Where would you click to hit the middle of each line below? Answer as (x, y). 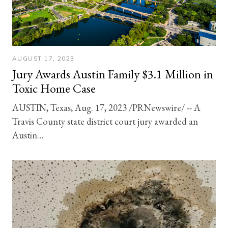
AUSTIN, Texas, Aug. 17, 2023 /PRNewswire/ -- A (106, 108)
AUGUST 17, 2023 (44, 59)
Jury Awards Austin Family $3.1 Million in (113, 74)
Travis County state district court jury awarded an (105, 121)
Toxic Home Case (54, 89)
